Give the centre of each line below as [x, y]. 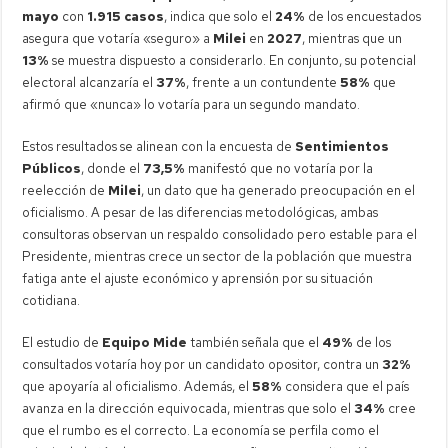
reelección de [65, 190]
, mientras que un [352, 38]
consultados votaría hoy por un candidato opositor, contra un [202, 364]
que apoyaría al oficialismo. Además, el [137, 386]
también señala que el [255, 342]
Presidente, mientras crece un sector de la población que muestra [217, 256]
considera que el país [346, 386]
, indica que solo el [220, 16]
